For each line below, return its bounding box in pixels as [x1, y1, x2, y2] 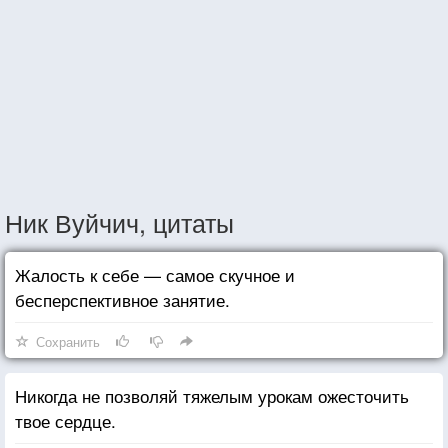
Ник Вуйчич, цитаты [5, 203, 234, 240]
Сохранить [36, 331, 100, 351]
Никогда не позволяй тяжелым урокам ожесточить [15, 382, 409, 408]
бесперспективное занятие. [15, 286, 230, 312]
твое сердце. [15, 407, 116, 433]
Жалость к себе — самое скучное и [15, 261, 295, 287]
